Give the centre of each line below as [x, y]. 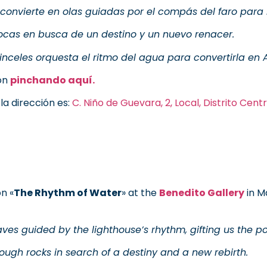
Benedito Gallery [202, 193]
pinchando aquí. [52, 80]
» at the [140, 193]
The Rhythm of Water [68, 193]
